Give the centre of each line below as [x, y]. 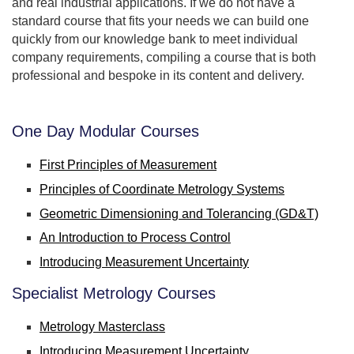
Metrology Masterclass [102, 326]
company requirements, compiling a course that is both [164, 57]
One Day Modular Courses [105, 131]
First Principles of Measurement [128, 164]
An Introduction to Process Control [135, 238]
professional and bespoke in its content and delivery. [158, 75]
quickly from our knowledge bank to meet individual [155, 39]
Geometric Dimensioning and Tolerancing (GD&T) [179, 213]
